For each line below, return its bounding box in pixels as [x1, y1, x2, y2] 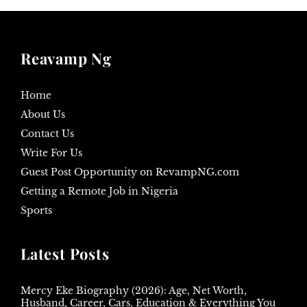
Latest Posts [21, 243, 110, 264]
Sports [21, 204, 52, 217]
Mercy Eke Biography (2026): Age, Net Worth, [21, 284, 247, 297]
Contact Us [21, 127, 74, 140]
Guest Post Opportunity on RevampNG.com [21, 165, 239, 178]
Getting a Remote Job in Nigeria [21, 184, 178, 197]
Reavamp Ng [21, 47, 112, 69]
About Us [21, 108, 65, 121]
